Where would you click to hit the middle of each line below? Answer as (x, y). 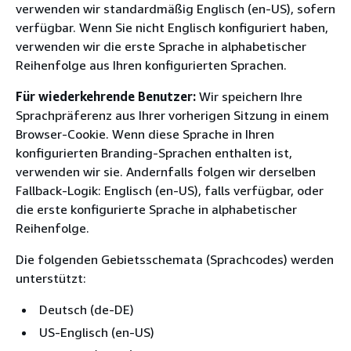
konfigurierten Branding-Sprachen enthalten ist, (154, 152)
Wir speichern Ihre (249, 96)
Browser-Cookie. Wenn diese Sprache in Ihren (145, 134)
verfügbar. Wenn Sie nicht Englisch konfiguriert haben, (172, 27)
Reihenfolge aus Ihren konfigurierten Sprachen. (151, 65)
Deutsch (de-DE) (87, 309)
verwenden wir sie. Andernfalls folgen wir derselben (166, 171)
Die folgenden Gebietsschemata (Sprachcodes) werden (175, 259)
